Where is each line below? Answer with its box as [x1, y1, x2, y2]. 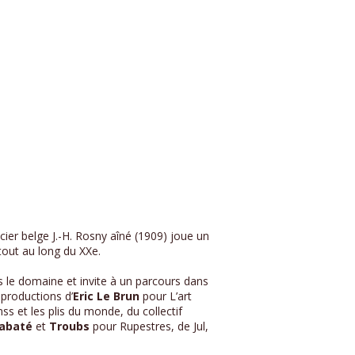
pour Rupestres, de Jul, [90, 319, 208, 334]
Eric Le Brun [73, 288, 139, 304]
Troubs [49, 319, 90, 334]
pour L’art [139, 288, 192, 304]
